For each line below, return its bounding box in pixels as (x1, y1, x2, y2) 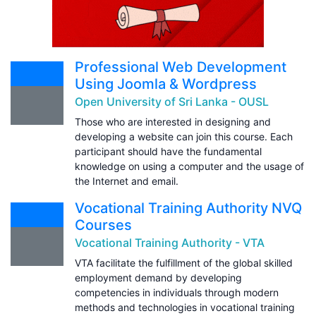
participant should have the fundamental (75, 145, 262, 157)
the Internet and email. (75, 174, 178, 187)
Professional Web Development (75, 58, 286, 75)
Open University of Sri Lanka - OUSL (75, 94, 269, 109)
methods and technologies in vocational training (75, 300, 295, 313)
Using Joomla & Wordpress (75, 75, 257, 92)
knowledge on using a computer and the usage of (75, 159, 304, 172)
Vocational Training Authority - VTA (75, 235, 265, 250)
